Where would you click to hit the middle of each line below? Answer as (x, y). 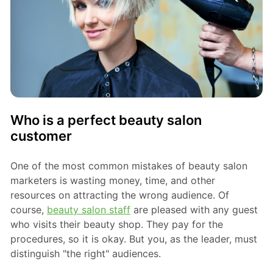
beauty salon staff (88, 210)
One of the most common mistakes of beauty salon (129, 166)
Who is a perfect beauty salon (106, 120)
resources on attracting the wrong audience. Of (119, 195)
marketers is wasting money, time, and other (112, 181)
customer (41, 136)
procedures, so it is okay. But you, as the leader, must (133, 239)
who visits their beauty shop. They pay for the (116, 225)
